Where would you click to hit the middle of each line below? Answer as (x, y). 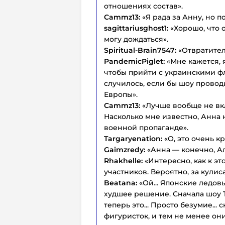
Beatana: (122, 183)
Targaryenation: (134, 138)
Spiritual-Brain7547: (141, 50)
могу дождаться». (136, 39)
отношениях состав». (143, 6)
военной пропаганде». (146, 127)
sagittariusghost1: (137, 28)
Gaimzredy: (126, 149)
